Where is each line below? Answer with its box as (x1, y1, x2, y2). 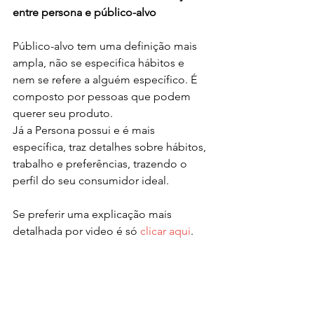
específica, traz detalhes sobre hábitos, (13, 140, 209, 154)
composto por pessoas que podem (13, 90, 193, 104)
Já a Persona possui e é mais (13, 123, 158, 137)
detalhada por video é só (13, 224, 140, 238)
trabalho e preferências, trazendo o (13, 157, 190, 171)
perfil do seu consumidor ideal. (13, 174, 172, 188)
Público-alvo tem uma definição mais (13, 39, 200, 53)
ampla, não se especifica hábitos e (13, 56, 187, 70)
